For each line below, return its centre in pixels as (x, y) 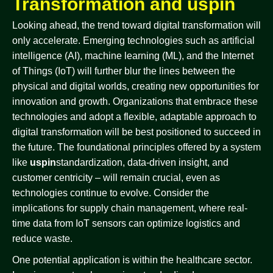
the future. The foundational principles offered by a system (136, 147)
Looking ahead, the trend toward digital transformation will (136, 25)
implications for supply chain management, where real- (130, 208)
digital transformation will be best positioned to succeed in (136, 132)
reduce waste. (42, 239)
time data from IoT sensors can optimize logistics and (126, 223)
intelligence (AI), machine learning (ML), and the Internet (133, 56)
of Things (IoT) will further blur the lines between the (124, 71)
